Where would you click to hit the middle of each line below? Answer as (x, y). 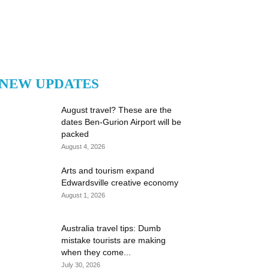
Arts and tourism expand (108, 171)
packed (75, 134)
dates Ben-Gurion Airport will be (121, 122)
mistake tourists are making (113, 240)
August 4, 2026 (83, 147)
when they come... (96, 252)
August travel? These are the (116, 110)
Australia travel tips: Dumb (111, 228)
